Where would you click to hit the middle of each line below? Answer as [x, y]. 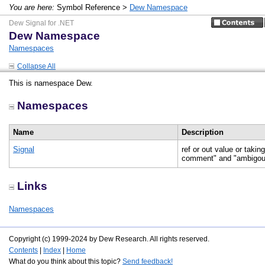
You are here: [32, 7]
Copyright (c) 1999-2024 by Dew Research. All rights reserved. [109, 239]
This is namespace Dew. [51, 83]
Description [204, 132]
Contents [23, 250]
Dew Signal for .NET [41, 23]
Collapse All [36, 66]
